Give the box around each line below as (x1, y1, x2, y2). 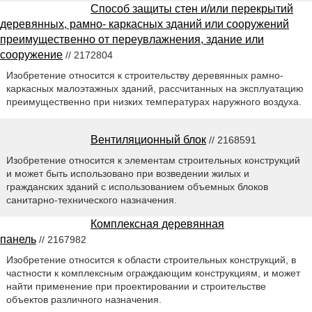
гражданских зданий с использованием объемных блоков (6, 180, 268, 192)
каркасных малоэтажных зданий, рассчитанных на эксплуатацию (6, 82, 304, 94)
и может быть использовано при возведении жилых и (6, 167, 249, 179)
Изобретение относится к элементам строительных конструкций (6, 154, 300, 166)
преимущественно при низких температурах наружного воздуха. (6, 95, 302, 107)
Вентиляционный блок (91, 133, 206, 146)
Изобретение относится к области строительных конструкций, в (6, 253, 296, 265)
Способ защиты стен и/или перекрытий (91, 2, 293, 15)
